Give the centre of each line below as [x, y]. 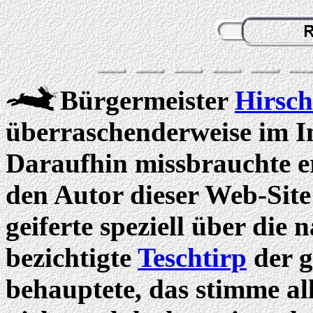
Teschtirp [192, 257]
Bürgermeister [147, 100]
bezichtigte [72, 257]
